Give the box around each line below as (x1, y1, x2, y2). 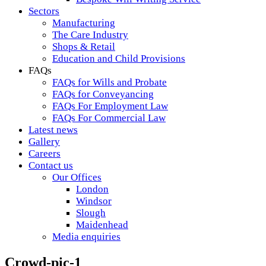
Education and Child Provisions (52, 53, 185, 64)
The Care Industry (52, 29, 128, 40)
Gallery (28, 136, 60, 147)
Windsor (76, 195, 112, 207)
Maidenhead (76, 219, 128, 230)
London (76, 183, 109, 195)
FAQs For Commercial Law (52, 112, 166, 123)
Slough (76, 207, 106, 218)
